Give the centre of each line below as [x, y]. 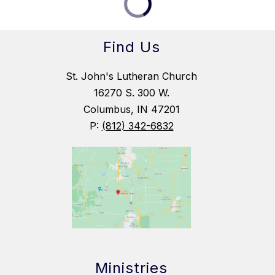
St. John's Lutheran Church [131, 76]
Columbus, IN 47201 [131, 110]
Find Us [131, 47]
